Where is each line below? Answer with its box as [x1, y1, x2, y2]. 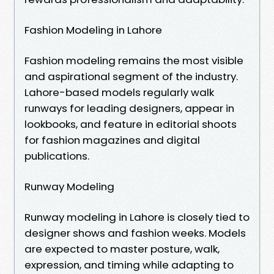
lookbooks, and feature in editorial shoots [24, 116, 237, 131]
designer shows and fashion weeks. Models [24, 225, 246, 240]
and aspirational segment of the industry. [24, 68, 238, 84]
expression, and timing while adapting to [24, 257, 234, 272]
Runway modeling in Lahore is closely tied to [24, 209, 250, 224]
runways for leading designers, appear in [24, 100, 234, 116]
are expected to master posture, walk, [24, 241, 220, 256]
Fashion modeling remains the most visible [24, 53, 243, 68]
